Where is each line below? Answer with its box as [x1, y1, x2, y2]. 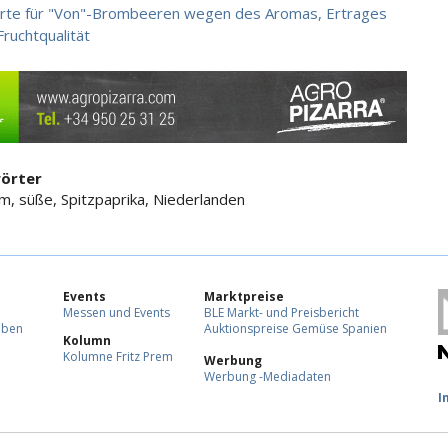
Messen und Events [63, 304, 170, 322]
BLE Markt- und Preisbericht [204, 304, 359, 322]
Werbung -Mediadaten [204, 368, 331, 386]
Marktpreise [204, 288, 284, 306]
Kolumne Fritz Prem [63, 348, 173, 366]
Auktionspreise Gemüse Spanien [204, 320, 387, 338]
